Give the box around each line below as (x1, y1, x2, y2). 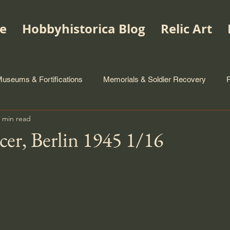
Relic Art (160, 20, 212, 37)
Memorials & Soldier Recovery (103, 74, 206, 84)
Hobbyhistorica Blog (22, 20, 145, 37)
